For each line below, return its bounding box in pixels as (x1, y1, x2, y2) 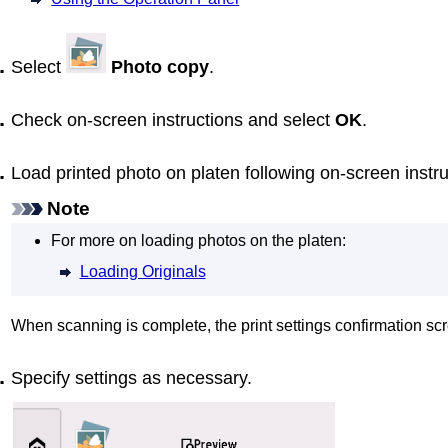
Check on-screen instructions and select (11, 110, 335, 131)
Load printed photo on (11, 163, 191, 184)
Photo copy (111, 56, 209, 77)
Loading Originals (79, 262, 206, 280)
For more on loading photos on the (51, 232, 299, 250)
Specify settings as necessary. (11, 367, 252, 388)
